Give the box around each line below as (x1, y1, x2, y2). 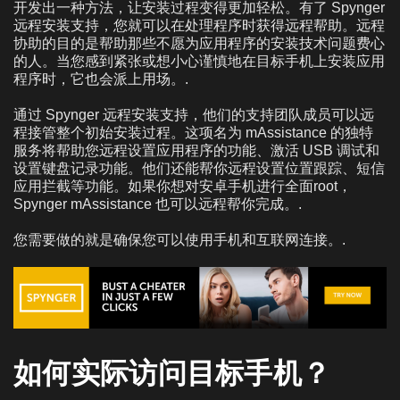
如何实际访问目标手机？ (13, 356, 331, 389)
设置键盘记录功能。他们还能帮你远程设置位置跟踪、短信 (13, 160, 385, 176)
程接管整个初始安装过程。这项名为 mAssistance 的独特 (13, 124, 373, 140)
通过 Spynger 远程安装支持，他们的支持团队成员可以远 (13, 106, 374, 122)
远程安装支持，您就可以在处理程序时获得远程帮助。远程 (13, 17, 385, 33)
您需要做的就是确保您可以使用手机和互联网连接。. (13, 231, 346, 247)
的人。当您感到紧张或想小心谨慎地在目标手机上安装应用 (13, 53, 385, 69)
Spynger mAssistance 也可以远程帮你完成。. (13, 196, 302, 212)
